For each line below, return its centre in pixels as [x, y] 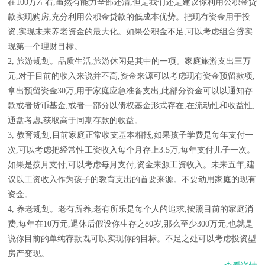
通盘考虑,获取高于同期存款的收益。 [75, 120]
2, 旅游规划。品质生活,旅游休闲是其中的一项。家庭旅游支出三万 [129, 61]
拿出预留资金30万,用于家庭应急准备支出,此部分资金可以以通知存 [130, 91]
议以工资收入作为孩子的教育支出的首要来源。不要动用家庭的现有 [132, 180]
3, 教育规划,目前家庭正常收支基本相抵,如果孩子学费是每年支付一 [130, 135]
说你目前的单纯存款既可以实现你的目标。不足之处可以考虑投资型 [132, 239]
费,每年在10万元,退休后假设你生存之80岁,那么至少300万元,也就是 [130, 224]
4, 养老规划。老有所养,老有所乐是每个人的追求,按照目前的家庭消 [130, 209]
